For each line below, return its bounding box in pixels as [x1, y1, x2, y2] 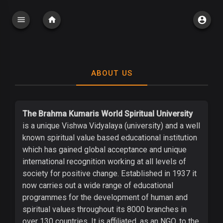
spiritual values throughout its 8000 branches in [22, 205, 187, 214]
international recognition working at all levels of [22, 157, 186, 166]
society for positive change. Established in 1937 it [22, 169, 197, 178]
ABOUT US [91, 69, 132, 78]
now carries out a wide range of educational [22, 181, 173, 190]
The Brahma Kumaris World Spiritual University [22, 109, 193, 118]
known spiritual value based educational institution [22, 133, 197, 142]
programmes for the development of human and [22, 193, 188, 202]
